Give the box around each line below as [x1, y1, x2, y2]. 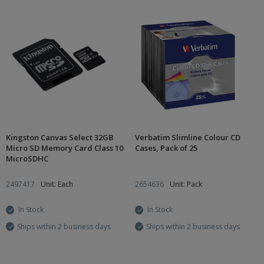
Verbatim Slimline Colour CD [135, 132, 240, 143]
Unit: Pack [170, 179, 202, 189]
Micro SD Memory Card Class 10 [6, 143, 123, 153]
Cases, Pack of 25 [135, 143, 197, 153]
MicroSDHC [6, 153, 48, 164]
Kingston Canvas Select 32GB [6, 132, 113, 143]
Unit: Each [41, 179, 73, 189]
